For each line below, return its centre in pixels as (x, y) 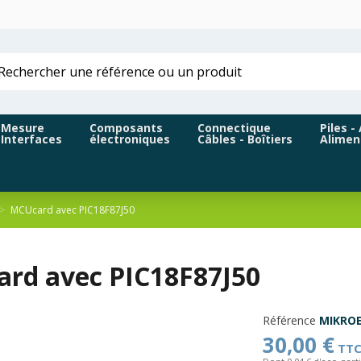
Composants (126, 128)
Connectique (234, 128)
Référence (289, 320)
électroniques (130, 139)
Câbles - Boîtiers (245, 139)
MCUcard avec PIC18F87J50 (72, 210)
